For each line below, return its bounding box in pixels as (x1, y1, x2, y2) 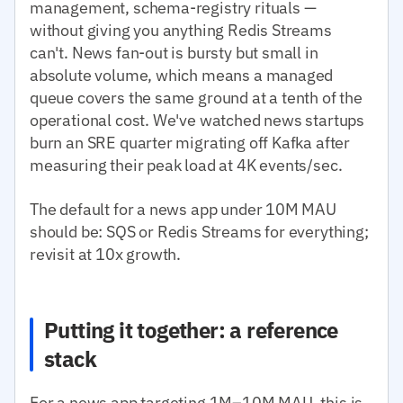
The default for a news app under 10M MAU (30, 198, 336, 219)
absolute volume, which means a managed (30, 64, 334, 85)
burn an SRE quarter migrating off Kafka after (30, 131, 351, 153)
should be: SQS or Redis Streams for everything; (30, 220, 369, 242)
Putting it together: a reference (44, 315, 338, 345)
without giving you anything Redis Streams (30, 19, 332, 40)
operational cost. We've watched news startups (30, 109, 365, 130)
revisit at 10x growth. (30, 243, 182, 264)
